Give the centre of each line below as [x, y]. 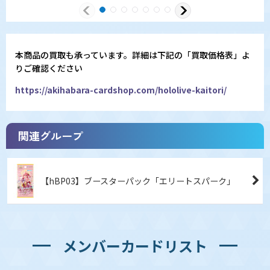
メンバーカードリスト [135, 245]
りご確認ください [49, 68]
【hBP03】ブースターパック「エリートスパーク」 [138, 181]
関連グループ [51, 136]
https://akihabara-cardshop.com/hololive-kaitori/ [121, 90]
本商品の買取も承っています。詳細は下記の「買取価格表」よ [133, 55]
